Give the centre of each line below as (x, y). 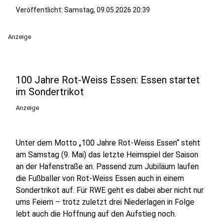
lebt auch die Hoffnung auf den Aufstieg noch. (96, 214)
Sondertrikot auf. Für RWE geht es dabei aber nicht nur (110, 190)
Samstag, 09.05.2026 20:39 (107, 10)
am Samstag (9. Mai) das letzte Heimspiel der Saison (107, 155)
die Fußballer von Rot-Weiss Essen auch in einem (100, 178)
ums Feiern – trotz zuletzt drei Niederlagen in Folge (105, 202)
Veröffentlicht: (40, 10)
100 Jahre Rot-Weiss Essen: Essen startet (108, 80)
